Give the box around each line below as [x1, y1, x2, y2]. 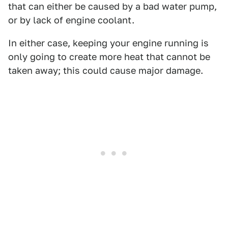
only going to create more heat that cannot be [8, 51, 210, 63]
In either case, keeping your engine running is [8, 38, 209, 49]
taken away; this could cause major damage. [8, 65, 203, 76]
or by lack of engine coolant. [8, 15, 134, 26]
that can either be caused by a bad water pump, [8, 1, 217, 12]
